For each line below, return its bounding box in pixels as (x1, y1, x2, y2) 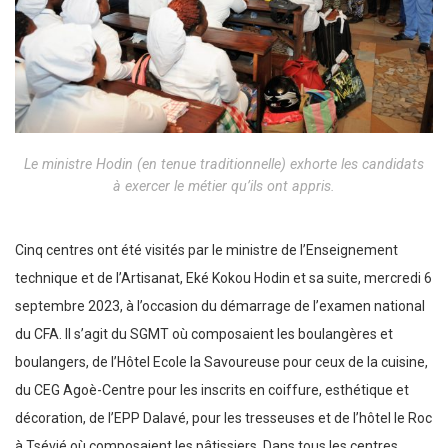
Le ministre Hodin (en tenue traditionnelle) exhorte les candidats (24, 155, 424, 172)
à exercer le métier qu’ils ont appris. (113, 177, 335, 194)
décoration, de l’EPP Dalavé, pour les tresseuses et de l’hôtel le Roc (15, 410, 432, 427)
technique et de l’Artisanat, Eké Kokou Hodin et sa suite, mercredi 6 (15, 270, 432, 287)
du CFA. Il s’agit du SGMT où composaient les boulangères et (15, 326, 393, 343)
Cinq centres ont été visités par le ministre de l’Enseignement (15, 242, 398, 259)
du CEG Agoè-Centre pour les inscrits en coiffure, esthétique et (15, 382, 409, 399)
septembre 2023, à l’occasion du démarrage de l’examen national (15, 298, 425, 315)
